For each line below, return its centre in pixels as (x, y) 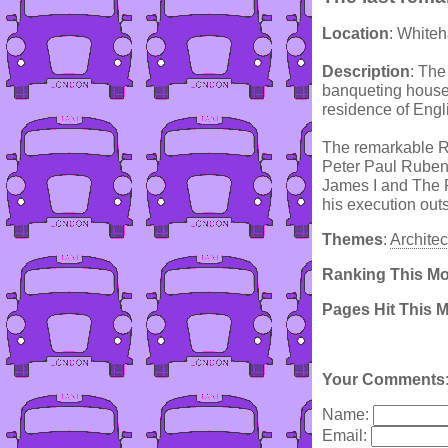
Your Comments (383, 380)
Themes (352, 240)
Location (355, 34)
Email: (346, 436)
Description (366, 72)
